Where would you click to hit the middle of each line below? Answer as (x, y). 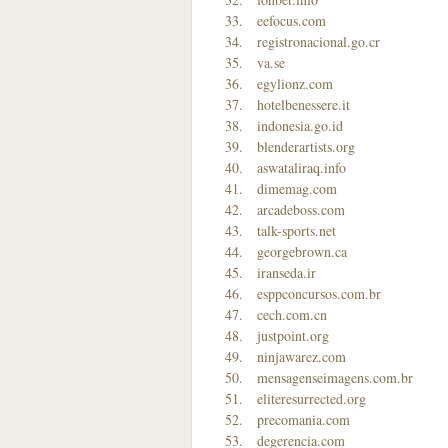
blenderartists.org (306, 146)
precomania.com (303, 419)
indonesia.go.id (300, 125)
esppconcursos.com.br (319, 293)
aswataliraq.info (301, 167)
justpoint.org (293, 335)
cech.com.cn (292, 314)
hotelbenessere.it (303, 104)
